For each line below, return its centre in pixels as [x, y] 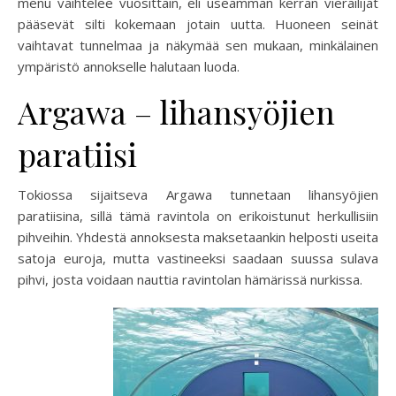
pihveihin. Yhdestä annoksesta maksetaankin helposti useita [198, 236]
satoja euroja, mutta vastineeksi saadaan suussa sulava [198, 258]
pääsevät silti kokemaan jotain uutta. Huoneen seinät [198, 23]
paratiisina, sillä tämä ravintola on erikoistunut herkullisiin [198, 215]
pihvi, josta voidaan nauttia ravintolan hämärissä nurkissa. [190, 279]
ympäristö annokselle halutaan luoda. [129, 66]
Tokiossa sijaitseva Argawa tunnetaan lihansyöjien [198, 194]
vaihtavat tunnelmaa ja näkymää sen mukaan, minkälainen [198, 45]
